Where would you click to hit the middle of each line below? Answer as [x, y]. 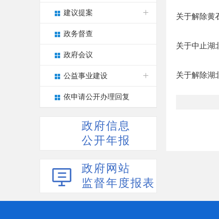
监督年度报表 [118, 183]
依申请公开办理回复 [97, 97]
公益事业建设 [86, 76]
